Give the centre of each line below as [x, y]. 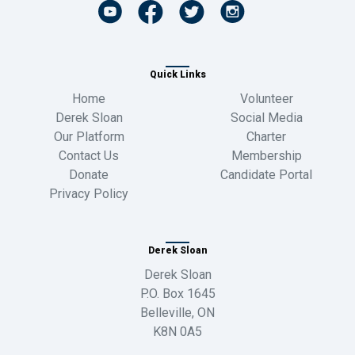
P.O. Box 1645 [177, 293]
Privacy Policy [89, 193]
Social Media [266, 117]
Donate [89, 174]
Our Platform [89, 136]
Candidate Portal [266, 174]
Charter [266, 136]
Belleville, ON [177, 312]
